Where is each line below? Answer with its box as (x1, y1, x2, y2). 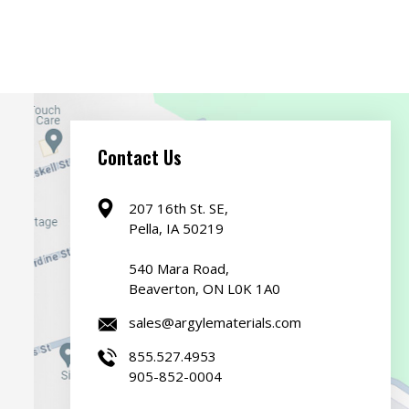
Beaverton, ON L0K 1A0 (128, 279, 280, 299)
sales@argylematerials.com (128, 313, 301, 332)
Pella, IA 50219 (128, 219, 224, 238)
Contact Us (97, 143, 182, 172)
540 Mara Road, (128, 259, 229, 278)
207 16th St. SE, (128, 199, 228, 218)
